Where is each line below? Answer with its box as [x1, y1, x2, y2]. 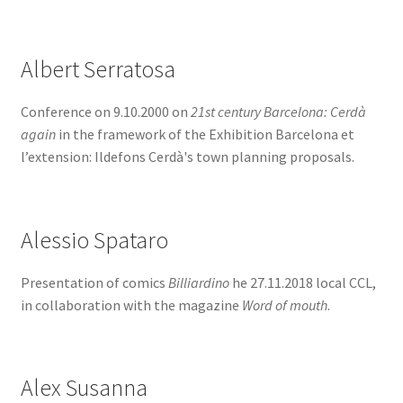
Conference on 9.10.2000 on [20, 103, 191, 121]
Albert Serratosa [20, 55, 175, 85]
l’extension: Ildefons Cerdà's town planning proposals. [20, 148, 354, 166]
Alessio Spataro [20, 225, 168, 255]
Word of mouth [241, 295, 327, 314]
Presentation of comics [20, 273, 168, 291]
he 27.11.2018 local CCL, [228, 273, 376, 291]
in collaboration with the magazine [20, 295, 242, 314]
